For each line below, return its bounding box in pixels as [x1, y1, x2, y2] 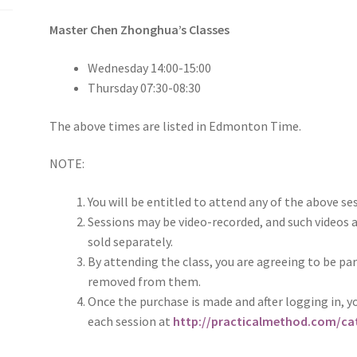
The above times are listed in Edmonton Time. [49, 117, 302, 134]
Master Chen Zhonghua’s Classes [49, 22, 230, 38]
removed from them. [88, 273, 202, 289]
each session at [88, 312, 174, 329]
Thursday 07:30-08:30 [88, 79, 202, 96]
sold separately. [88, 233, 174, 249]
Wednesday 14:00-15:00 [88, 59, 212, 76]
